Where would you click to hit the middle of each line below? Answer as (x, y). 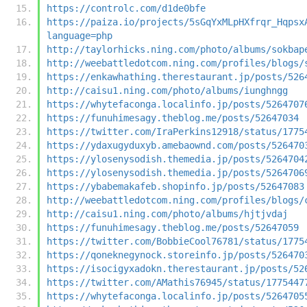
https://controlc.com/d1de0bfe (126, 8)
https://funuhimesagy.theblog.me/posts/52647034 (173, 118)
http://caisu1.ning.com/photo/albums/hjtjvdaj (167, 213)
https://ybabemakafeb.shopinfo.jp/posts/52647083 (175, 186)
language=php (79, 35)
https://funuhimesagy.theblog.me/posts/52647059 (173, 227)
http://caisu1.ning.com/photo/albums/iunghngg (167, 90)
